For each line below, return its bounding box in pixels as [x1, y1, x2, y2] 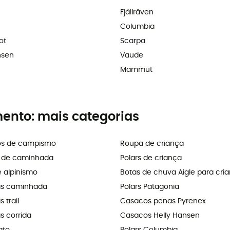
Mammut [120, 66, 152, 74]
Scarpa [120, 37, 145, 45]
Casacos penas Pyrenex [120, 198, 206, 205]
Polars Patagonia [120, 183, 179, 191]
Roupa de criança [120, 140, 184, 148]
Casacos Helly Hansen [120, 212, 200, 220]
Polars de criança [120, 155, 182, 162]
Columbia [120, 23, 155, 31]
